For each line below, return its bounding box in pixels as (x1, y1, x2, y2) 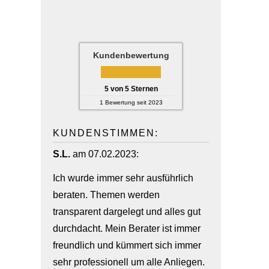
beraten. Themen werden (53, 190, 160, 200)
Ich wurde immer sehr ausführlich (53, 173, 193, 183)
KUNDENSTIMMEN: (53, 128, 159, 138)
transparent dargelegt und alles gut (53, 207, 201, 217)
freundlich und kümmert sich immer (53, 240, 201, 250)
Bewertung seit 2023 (103, 99, 163, 106)
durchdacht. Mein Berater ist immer (53, 223, 201, 234)
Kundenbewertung (92, 50, 169, 60)
